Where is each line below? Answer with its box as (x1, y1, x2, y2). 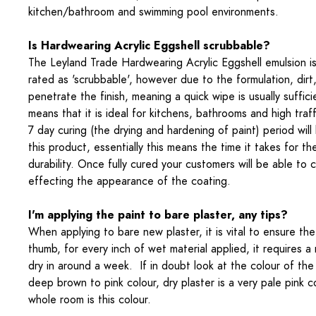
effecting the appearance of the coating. (28, 174, 231, 189)
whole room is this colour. (28, 292, 151, 308)
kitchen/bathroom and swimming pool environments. (28, 4, 279, 20)
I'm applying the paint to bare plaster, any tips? (28, 207, 288, 223)
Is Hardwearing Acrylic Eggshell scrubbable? (28, 38, 270, 54)
